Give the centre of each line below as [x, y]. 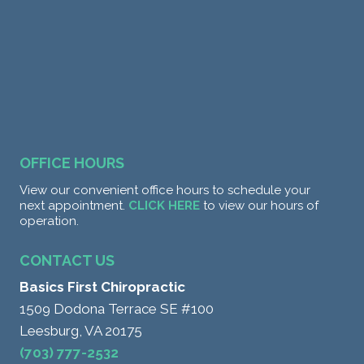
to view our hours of [259, 205]
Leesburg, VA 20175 [81, 330]
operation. [49, 221]
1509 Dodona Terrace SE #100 [117, 308]
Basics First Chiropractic [102, 286]
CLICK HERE [164, 205]
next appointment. [74, 205]
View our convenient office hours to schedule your [165, 190]
